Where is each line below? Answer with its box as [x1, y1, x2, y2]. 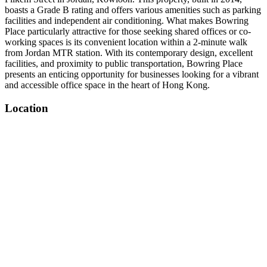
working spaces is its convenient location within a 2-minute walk [5, 37, 247, 47]
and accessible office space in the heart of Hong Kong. [5, 80, 210, 90]
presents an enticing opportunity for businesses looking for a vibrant [5, 69, 259, 79]
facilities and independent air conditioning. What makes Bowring [5, 15, 249, 26]
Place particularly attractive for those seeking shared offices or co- [5, 26, 251, 36]
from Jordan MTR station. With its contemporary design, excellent [5, 48, 253, 58]
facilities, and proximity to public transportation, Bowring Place [5, 58, 243, 69]
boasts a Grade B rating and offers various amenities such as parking [5, 5, 261, 15]
